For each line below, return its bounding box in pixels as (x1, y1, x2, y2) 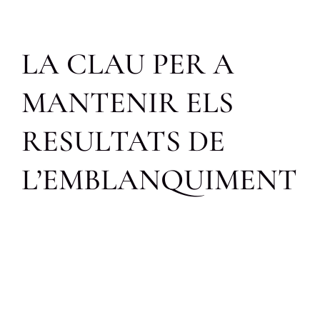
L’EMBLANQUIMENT (21, 161, 297, 198)
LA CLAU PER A (21, 45, 234, 82)
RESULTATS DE (21, 122, 225, 159)
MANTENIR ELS (21, 84, 234, 121)
